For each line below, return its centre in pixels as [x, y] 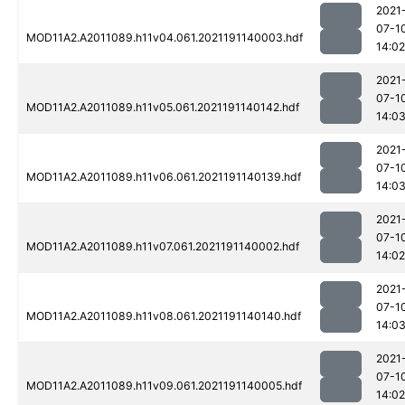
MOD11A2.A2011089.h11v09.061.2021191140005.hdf [164, 386]
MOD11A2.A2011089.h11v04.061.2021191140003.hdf [165, 38]
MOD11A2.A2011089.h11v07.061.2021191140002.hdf [163, 247]
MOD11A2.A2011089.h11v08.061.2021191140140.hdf [164, 316]
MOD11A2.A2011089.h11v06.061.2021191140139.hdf [164, 177]
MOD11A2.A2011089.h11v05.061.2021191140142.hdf [163, 108]
